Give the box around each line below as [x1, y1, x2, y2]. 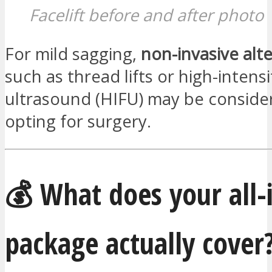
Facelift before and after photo [29, 3, 263, 26]
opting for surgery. [5, 110, 151, 133]
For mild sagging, [5, 42, 141, 66]
